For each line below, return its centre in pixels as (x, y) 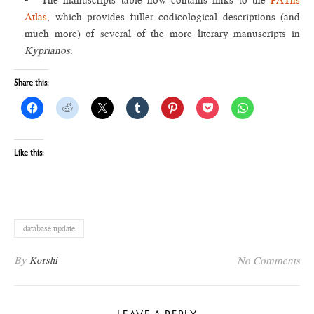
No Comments (268, 261)
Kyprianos (47, 50)
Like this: (29, 153)
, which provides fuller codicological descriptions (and (173, 17)
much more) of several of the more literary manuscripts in (162, 34)
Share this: (31, 83)
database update (49, 228)
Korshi (43, 260)
